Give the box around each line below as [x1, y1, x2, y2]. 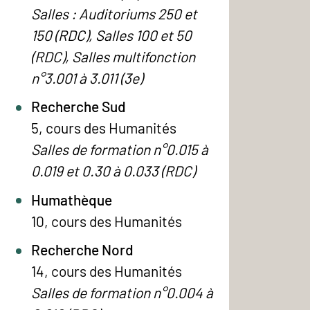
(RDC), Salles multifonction [30, 47, 195, 65]
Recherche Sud [30, 98, 126, 116]
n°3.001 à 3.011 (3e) [30, 69, 143, 86]
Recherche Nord [30, 241, 134, 259]
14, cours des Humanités [30, 262, 182, 280]
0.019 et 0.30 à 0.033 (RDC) [30, 162, 195, 180]
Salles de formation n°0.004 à [30, 284, 213, 302]
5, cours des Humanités [30, 119, 176, 137]
